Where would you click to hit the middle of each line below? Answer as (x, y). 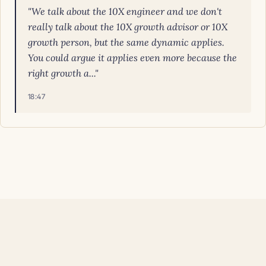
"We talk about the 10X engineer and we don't (125, 11)
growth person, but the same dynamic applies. (126, 42)
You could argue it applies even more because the (132, 58)
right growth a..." (63, 73)
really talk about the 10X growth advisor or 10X (128, 27)
